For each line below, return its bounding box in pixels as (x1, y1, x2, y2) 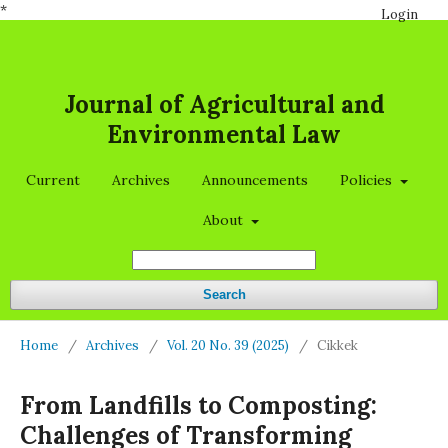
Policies (340, 171, 397, 189)
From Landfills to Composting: (20, 390, 377, 421)
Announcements (202, 171, 309, 189)
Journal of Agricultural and (63, 89, 385, 120)
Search (202, 287, 246, 302)
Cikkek (317, 337, 358, 354)
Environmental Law (107, 119, 341, 150)
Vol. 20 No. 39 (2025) (167, 337, 289, 354)
